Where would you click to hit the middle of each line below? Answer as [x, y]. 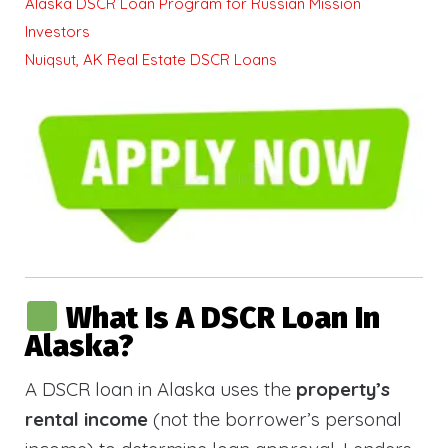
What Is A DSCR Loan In [223, 317]
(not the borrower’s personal [275, 418]
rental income [86, 418]
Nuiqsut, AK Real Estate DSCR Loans [151, 59]
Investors [57, 31]
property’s [343, 388]
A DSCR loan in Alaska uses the [160, 388]
